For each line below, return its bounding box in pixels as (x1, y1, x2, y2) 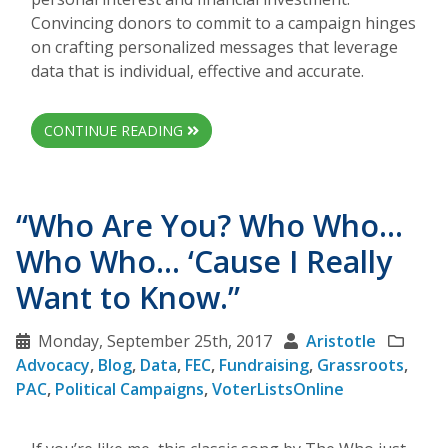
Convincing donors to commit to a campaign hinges (31, 11, 416, 34)
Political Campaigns (55, 377, 204, 400)
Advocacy (16, 353, 90, 376)
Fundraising (219, 353, 309, 376)
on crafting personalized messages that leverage (31, 35, 398, 58)
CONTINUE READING (44, 120, 187, 140)
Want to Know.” (16, 276, 240, 318)
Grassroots (317, 353, 404, 376)
